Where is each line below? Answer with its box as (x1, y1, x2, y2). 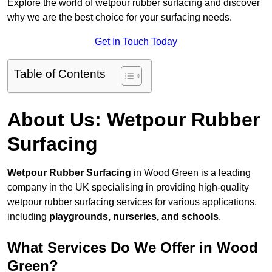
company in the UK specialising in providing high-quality (7, 182, 249, 193)
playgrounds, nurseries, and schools (49, 211, 219, 222)
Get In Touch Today (95, 36, 177, 47)
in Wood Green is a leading (131, 168, 251, 178)
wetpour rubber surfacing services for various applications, (7, 197, 257, 208)
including (7, 211, 49, 222)
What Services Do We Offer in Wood (7, 239, 258, 256)
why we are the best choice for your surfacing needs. (7, 12, 232, 23)
